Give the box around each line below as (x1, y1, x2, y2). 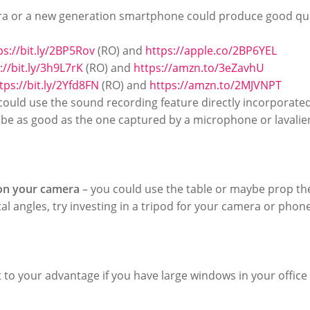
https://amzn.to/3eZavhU (134, 60, 264, 75)
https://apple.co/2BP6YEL (145, 43, 277, 58)
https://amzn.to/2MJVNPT (149, 77, 282, 93)
